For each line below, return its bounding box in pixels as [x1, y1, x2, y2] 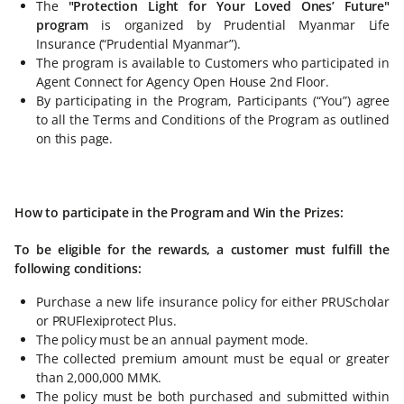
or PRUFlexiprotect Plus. [36, 312, 180, 329]
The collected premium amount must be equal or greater [36, 350, 390, 367]
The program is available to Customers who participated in [36, 54, 390, 71]
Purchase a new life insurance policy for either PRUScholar [36, 293, 390, 310]
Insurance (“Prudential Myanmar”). [36, 35, 251, 52]
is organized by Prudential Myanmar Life [88, 16, 390, 33]
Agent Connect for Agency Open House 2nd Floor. [36, 73, 329, 90]
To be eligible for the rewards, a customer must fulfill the [14, 241, 390, 258]
